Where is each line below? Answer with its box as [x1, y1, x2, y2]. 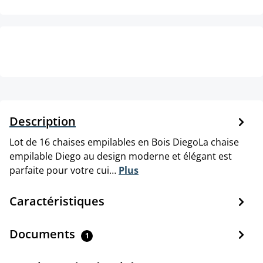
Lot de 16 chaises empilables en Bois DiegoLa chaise [9, 136, 239, 149]
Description [9, 113, 76, 130]
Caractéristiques [9, 193, 104, 210]
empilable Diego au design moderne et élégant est [9, 150, 232, 163]
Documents [9, 226, 78, 242]
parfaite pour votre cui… [9, 164, 119, 177]
